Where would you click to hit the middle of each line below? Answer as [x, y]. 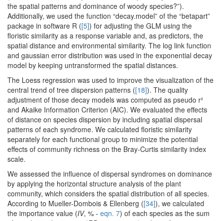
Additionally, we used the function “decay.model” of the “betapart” [109, 16]
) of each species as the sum [165, 213]
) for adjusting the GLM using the [141, 26]
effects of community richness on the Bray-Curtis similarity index [107, 149]
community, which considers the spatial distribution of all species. [108, 194]
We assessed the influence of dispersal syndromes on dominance [110, 174]
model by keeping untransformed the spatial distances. [93, 65]
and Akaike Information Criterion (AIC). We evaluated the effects [107, 110]
